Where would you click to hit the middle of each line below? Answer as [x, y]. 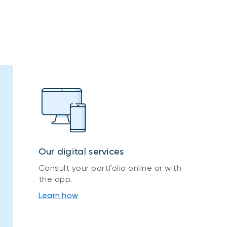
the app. [55, 179]
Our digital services [81, 151]
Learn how [58, 195]
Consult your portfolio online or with [110, 168]
